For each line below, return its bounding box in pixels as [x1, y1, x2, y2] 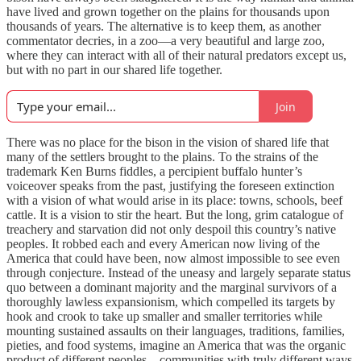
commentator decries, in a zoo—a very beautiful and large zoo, [6, 34, 325, 48]
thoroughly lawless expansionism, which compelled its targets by [6, 295, 335, 309]
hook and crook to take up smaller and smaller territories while [6, 309, 322, 323]
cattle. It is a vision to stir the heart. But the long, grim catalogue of [6, 208, 343, 222]
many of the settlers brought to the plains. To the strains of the [6, 150, 318, 164]
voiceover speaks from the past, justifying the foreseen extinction [6, 179, 334, 193]
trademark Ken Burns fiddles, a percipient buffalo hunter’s [6, 164, 302, 178]
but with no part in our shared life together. [6, 63, 222, 77]
